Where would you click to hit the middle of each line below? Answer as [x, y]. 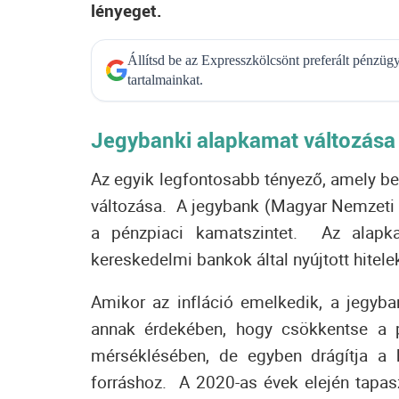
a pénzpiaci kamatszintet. [206, 232]
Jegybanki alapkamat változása [243, 140]
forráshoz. [135, 382]
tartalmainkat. [165, 80]
